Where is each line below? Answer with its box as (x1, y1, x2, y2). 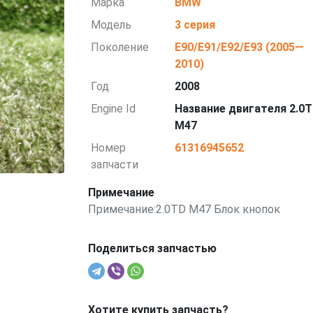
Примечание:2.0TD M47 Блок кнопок (87, 203, 280, 216)
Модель (91, 18, 132, 31)
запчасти (91, 158, 139, 171)
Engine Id (91, 102, 136, 115)
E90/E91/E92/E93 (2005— (175, 41, 305, 54)
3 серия (175, 18, 216, 31)
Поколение (91, 41, 150, 54)
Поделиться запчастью (87, 242, 217, 255)
